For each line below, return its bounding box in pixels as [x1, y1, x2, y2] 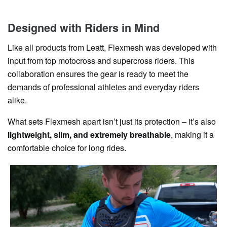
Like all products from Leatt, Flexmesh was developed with [8, 41, 217, 53]
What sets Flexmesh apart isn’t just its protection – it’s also [8, 115, 216, 127]
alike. [8, 94, 27, 106]
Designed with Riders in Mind [8, 19, 160, 35]
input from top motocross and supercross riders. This [8, 54, 195, 66]
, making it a [171, 128, 214, 140]
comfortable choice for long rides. [8, 141, 126, 154]
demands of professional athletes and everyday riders [8, 81, 199, 93]
